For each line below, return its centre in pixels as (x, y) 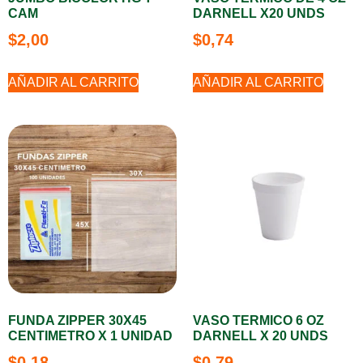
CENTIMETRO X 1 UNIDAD (90, 336)
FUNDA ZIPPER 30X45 (77, 320)
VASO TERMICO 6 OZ (258, 320)
